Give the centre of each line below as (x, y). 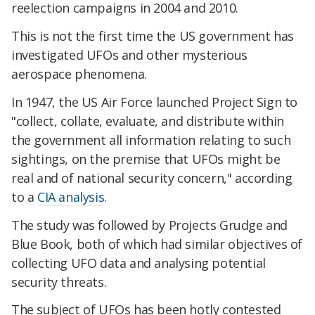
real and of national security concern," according (152, 178)
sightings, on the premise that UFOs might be (146, 159)
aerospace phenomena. (79, 74)
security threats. (59, 282)
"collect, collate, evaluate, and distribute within (148, 121)
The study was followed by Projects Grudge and (150, 225)
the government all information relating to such (151, 140)
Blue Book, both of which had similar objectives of (157, 244)
